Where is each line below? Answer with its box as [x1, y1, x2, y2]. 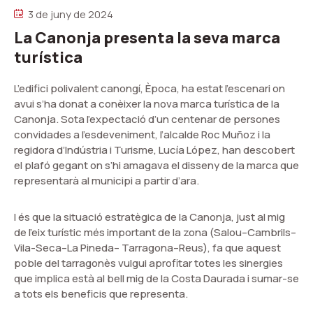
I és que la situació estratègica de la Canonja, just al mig [14, 209, 285, 224]
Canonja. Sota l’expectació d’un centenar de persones [14, 111, 280, 126]
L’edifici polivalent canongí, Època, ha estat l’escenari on [14, 80, 285, 96]
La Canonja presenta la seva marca [14, 27, 280, 48]
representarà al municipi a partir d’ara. [14, 173, 199, 188]
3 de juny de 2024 [26, 6, 113, 22]
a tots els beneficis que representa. [14, 286, 188, 301]
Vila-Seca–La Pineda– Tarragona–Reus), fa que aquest [14, 240, 281, 255]
